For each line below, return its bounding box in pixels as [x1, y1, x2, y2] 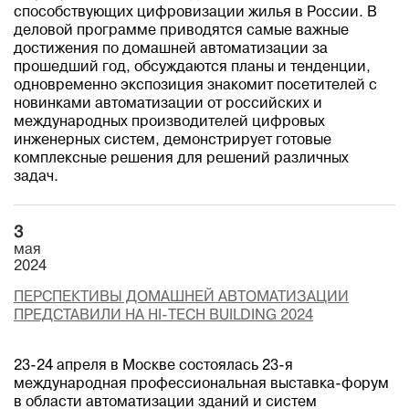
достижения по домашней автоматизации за [14, 43, 328, 56]
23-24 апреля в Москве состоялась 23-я [14, 360, 293, 372]
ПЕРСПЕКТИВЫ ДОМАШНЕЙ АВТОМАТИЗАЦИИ [14, 291, 349, 304]
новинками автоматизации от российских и [14, 98, 322, 110]
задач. [14, 171, 58, 184]
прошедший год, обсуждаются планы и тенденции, [14, 61, 371, 74]
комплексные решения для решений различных [14, 152, 349, 165]
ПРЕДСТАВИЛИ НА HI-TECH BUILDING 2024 [14, 309, 313, 322]
